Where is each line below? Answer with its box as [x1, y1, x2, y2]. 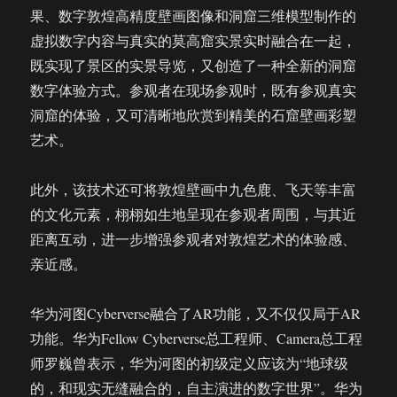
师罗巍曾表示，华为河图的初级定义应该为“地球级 [30, 354, 349, 372]
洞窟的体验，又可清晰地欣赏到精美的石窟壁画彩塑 [30, 105, 357, 124]
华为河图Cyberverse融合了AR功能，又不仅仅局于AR [30, 304, 362, 323]
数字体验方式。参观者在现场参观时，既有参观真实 [30, 81, 357, 99]
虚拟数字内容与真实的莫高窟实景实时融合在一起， [30, 31, 357, 50]
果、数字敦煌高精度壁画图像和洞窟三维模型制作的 [30, 6, 357, 25]
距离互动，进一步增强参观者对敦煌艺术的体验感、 [30, 230, 357, 248]
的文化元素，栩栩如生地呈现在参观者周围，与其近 [30, 205, 357, 223]
